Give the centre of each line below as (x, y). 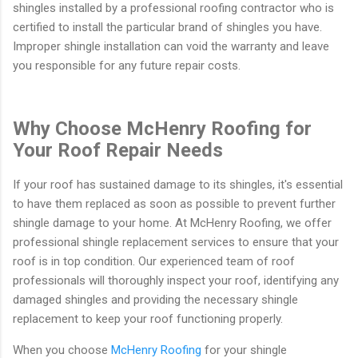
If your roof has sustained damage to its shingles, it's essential (178, 184)
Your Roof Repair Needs (118, 150)
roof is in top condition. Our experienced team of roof (154, 261)
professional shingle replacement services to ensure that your (176, 242)
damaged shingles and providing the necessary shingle (155, 299)
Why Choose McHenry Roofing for (162, 128)
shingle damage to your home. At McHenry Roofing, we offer (172, 223)
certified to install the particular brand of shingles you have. (167, 27)
